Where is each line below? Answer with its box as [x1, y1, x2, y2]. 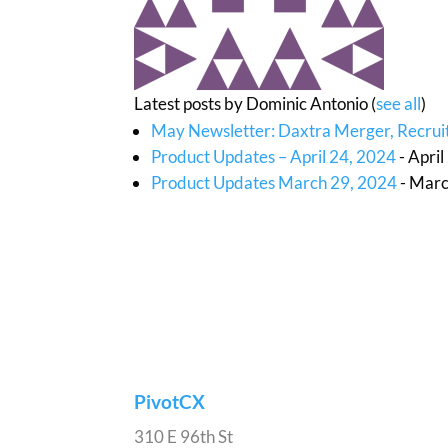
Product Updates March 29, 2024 [151, 171, 398, 193]
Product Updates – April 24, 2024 [151, 145, 397, 167]
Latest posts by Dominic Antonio [134, 92, 372, 114]
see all [376, 92, 422, 114]
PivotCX [134, 390, 206, 414]
